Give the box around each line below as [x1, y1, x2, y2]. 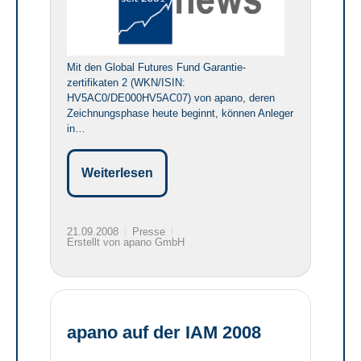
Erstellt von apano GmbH [67, 235, 185, 248]
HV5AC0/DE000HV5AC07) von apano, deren [67, 91, 275, 104]
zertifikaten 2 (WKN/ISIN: [67, 76, 185, 89]
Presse [132, 225, 165, 238]
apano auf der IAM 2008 [67, 322, 261, 342]
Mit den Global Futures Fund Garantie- [67, 60, 246, 73]
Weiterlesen [81, 165, 153, 180]
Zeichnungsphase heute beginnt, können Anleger [67, 106, 293, 119]
